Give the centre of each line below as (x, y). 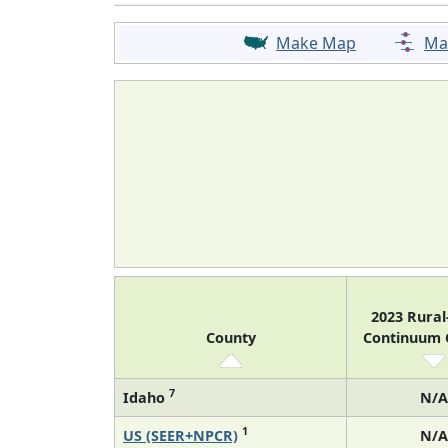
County (230, 337)
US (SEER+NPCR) (180, 435)
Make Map (316, 42)
